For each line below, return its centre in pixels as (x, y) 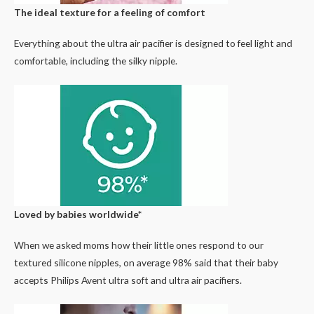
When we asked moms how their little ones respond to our (139, 245)
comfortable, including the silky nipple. (96, 61)
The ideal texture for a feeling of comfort (110, 12)
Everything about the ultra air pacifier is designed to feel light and (153, 43)
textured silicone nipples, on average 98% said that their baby (146, 262)
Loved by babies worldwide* (78, 214)
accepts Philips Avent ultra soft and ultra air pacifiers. (128, 280)
